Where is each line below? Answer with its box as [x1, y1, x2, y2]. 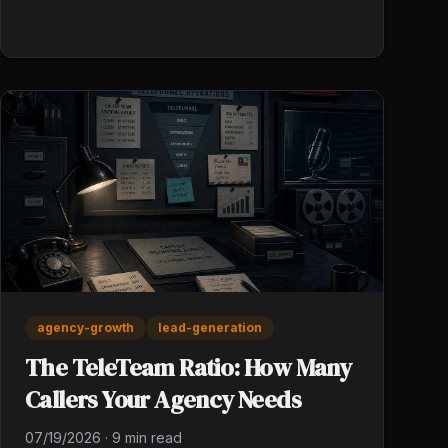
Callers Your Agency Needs [25, 382, 301, 416]
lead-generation [158, 319, 262, 335]
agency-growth [37, 319, 134, 335]
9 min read [112, 428, 182, 446]
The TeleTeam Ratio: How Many [25, 350, 352, 384]
